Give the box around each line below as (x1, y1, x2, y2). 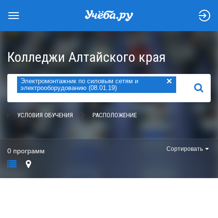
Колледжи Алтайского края (7, 49, 166, 65)
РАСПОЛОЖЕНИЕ (92, 111, 137, 119)
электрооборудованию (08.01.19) (20, 84, 117, 91)
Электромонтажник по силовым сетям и (20, 77, 138, 85)
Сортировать (166, 145, 203, 152)
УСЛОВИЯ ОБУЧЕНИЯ (17, 111, 73, 119)
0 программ (7, 147, 45, 155)
